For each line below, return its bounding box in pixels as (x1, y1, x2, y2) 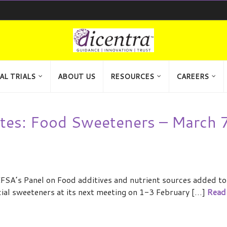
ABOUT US (58, 71, 95, 82)
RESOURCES (110, 71, 154, 82)
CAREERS (176, 71, 209, 82)
